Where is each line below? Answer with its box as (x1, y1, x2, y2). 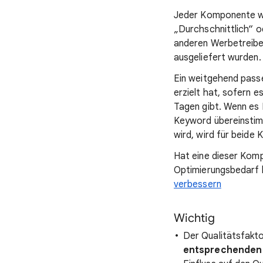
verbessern (174, 178, 221, 190)
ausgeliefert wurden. (174, 52, 261, 63)
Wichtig (174, 211, 215, 225)
